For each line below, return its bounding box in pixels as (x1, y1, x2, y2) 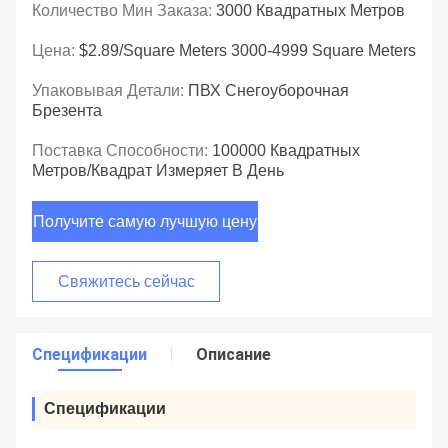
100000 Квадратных (212, 142, 360, 160)
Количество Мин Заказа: (32, 2, 216, 20)
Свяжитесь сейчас (57, 273, 195, 291)
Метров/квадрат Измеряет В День (32, 162, 284, 180)
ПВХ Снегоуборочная (188, 82, 349, 100)
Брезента (32, 102, 102, 120)
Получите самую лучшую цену (33, 213, 257, 231)
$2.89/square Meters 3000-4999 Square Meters (79, 42, 416, 60)
